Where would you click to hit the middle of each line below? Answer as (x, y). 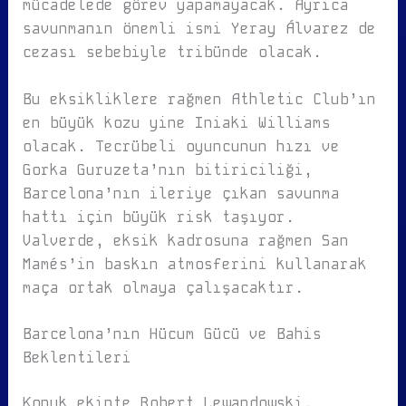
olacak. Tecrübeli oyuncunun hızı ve (181, 146)
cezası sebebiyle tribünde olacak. (172, 53)
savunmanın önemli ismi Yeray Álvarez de (199, 29)
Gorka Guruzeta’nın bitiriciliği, (167, 169)
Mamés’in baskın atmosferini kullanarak (194, 264)
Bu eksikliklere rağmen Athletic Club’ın (199, 99)
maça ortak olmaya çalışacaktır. (163, 287)
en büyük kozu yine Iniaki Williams (176, 122)
